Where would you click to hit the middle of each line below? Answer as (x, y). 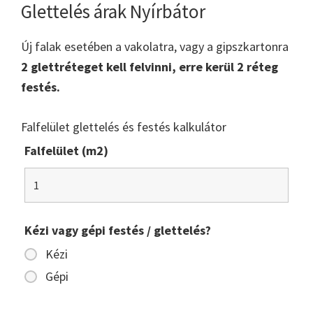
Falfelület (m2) (66, 150)
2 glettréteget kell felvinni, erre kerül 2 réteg (150, 66)
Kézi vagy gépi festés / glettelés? (118, 230)
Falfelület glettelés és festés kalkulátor (124, 126)
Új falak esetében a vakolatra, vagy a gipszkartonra (155, 46)
